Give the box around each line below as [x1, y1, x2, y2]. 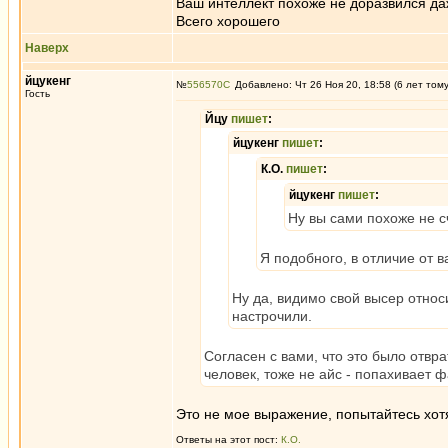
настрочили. [232, 308, 312, 324]
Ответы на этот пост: [176, 434, 281, 445]
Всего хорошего [176, 13, 280, 29]
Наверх [25, 41, 69, 55]
